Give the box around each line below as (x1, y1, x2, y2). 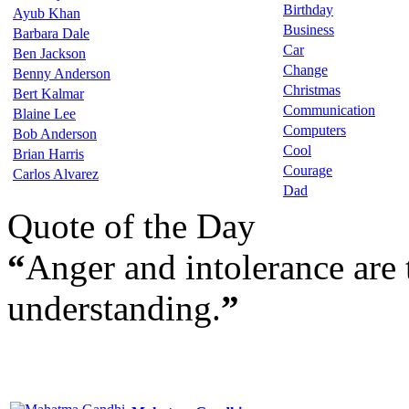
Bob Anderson (13, 126, 97, 142)
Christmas (283, 82, 341, 98)
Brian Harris (13, 146, 84, 162)
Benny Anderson (13, 66, 110, 81)
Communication (283, 102, 375, 118)
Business (283, 22, 334, 37)
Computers (283, 122, 346, 138)
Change (283, 62, 328, 78)
